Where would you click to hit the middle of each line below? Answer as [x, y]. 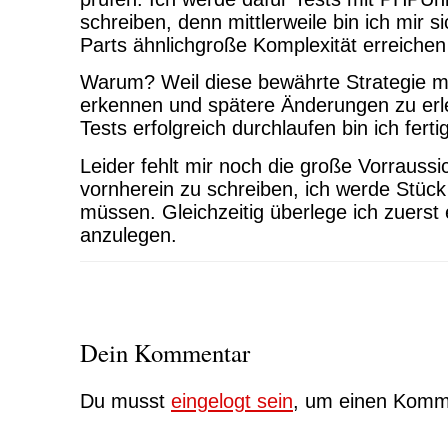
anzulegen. [128, 234]
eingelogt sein [232, 400]
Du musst [125, 400]
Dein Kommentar [165, 352]
